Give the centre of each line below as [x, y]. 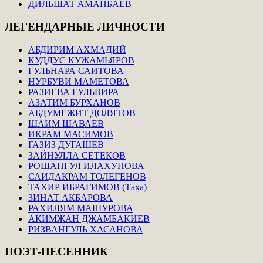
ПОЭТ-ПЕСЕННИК [56, 252]
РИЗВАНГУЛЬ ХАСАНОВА [86, 229]
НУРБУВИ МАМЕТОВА [79, 81]
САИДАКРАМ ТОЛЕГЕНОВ [87, 176]
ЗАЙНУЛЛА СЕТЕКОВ [77, 155]
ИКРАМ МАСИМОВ [71, 134]
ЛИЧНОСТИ [130, 26]
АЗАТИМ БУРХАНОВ [74, 102]
